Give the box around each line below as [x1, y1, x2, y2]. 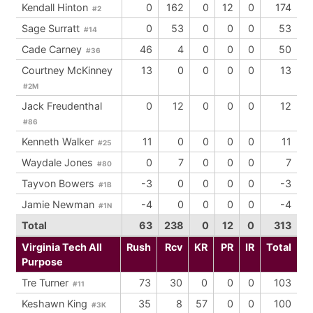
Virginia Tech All [22, 241, 102, 253]
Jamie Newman [22, 198, 97, 210]
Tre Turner [22, 277, 71, 289]
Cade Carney [22, 43, 85, 55]
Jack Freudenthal [22, 100, 102, 112]
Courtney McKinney [22, 64, 112, 76]
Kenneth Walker [22, 136, 96, 147]
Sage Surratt [22, 22, 82, 34]
